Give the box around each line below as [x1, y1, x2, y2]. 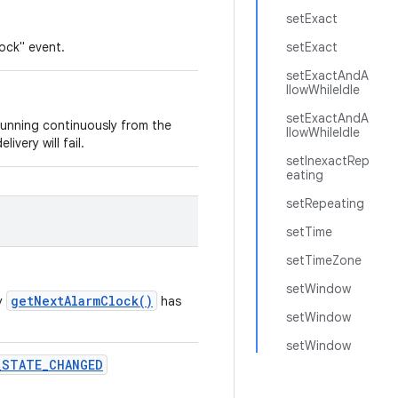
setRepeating [286, 195, 364, 211]
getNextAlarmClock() [11, 292, 153, 309]
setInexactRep [286, 153, 370, 169]
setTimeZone [286, 252, 362, 268]
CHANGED [49, 356, 103, 373]
